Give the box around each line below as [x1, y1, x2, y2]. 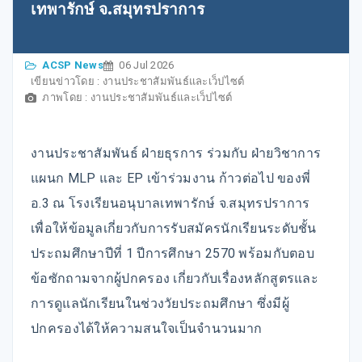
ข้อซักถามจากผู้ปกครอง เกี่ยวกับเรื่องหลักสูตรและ [31, 271, 319, 287]
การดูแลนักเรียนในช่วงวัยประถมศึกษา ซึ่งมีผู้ [31, 296, 289, 312]
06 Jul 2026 [119, 59, 175, 72]
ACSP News [42, 59, 104, 72]
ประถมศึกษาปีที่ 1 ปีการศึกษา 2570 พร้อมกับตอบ [31, 246, 315, 262]
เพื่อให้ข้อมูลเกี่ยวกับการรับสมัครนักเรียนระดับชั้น [31, 221, 317, 237]
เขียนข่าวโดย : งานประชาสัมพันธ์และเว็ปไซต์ [31, 75, 245, 88]
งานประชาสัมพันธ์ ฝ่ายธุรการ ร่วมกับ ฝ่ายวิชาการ [31, 145, 322, 162]
